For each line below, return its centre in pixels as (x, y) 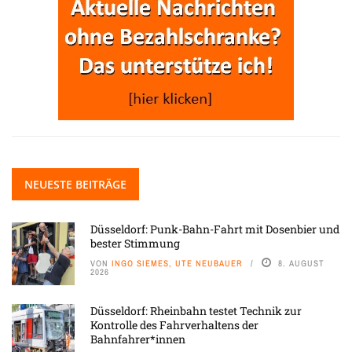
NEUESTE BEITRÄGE (75, 185)
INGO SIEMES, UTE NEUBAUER (177, 264)
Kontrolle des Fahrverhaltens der (174, 325)
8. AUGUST (301, 264)
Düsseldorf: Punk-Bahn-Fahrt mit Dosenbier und (215, 229)
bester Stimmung (135, 244)
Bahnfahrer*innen (138, 339)
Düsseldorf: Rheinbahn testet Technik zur (196, 311)
